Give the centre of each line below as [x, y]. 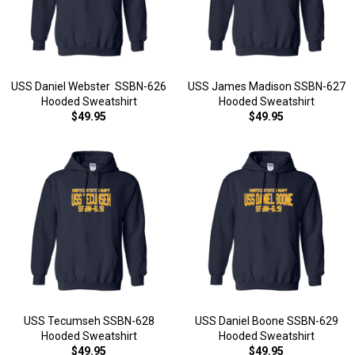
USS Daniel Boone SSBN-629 [266, 321]
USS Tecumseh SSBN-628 [89, 321]
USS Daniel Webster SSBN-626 [89, 86]
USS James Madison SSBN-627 [266, 86]
